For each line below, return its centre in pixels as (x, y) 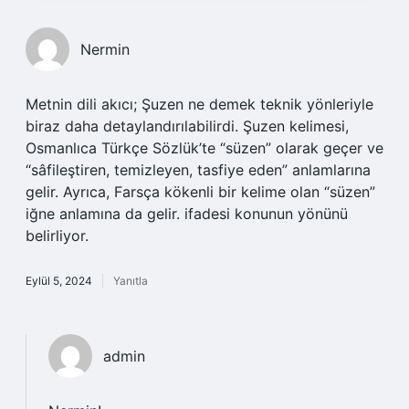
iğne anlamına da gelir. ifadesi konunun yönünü (187, 214)
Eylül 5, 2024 (59, 281)
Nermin (105, 49)
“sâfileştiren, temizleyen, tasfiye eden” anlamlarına (198, 170)
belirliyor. (57, 236)
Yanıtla (131, 281)
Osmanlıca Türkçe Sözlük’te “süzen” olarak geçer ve (204, 148)
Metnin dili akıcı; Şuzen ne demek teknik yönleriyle (199, 104)
